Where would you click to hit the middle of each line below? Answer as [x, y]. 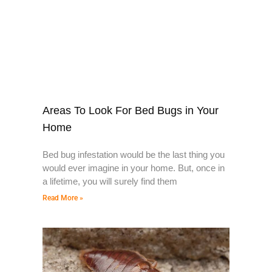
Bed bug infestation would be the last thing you [134, 155]
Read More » [63, 198]
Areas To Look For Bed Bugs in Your [131, 111]
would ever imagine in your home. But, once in [134, 168]
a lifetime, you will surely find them [110, 182]
